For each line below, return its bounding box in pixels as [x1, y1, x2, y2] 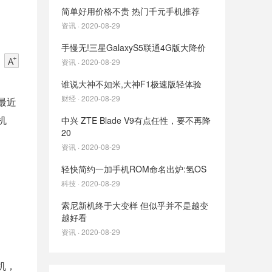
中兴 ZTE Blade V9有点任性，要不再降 [61, 114, 211, 126]
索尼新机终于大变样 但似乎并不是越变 [61, 199, 208, 211]
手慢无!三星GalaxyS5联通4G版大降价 [61, 41, 206, 53]
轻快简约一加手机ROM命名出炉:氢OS [61, 163, 206, 175]
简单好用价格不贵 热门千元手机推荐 [61, 5, 200, 17]
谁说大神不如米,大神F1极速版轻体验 [61, 78, 202, 90]
